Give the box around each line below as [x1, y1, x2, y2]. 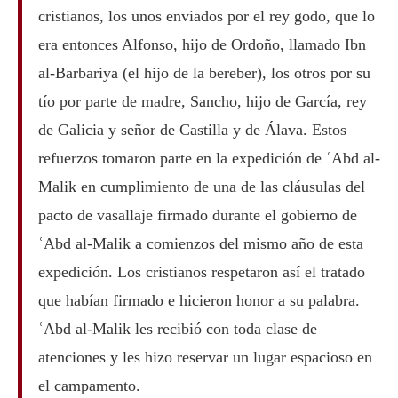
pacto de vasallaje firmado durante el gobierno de [37, 205, 357, 224]
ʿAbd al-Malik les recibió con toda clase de [37, 319, 317, 338]
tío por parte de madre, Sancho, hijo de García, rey [37, 92, 367, 110]
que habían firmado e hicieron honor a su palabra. [37, 291, 360, 309]
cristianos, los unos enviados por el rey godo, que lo [37, 6, 375, 25]
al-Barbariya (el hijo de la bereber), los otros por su [37, 63, 370, 82]
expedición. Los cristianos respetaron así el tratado [37, 262, 365, 281]
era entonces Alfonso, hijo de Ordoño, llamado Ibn [37, 35, 366, 53]
